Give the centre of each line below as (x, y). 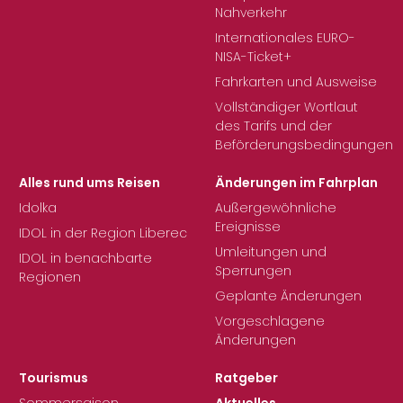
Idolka (38, 208)
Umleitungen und (271, 252)
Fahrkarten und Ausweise (296, 82)
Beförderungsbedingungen (304, 145)
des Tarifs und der (273, 126)
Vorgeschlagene (270, 322)
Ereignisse (248, 227)
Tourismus (54, 378)
